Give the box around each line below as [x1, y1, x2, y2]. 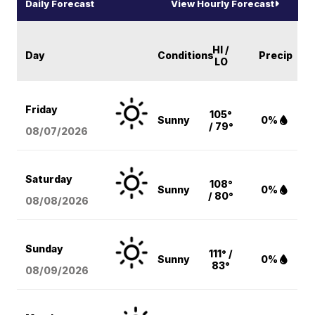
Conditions [157, 49, 214, 61]
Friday [25, 103, 58, 115]
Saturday [25, 172, 73, 185]
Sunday [25, 242, 64, 255]
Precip [259, 49, 293, 61]
